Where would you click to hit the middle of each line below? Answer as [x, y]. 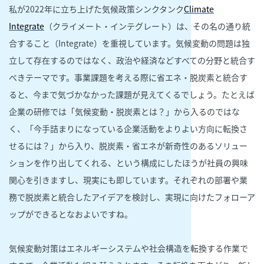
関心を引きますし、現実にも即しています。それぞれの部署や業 [128, 179]
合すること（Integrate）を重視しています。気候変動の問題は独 [129, 43]
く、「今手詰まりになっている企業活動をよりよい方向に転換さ [128, 128]
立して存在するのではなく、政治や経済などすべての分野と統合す [132, 60]
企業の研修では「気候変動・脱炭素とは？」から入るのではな [124, 111]
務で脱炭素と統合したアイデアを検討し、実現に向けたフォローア [132, 197]
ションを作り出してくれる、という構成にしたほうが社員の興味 [128, 162]
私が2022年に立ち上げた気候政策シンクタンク [96, 9]
